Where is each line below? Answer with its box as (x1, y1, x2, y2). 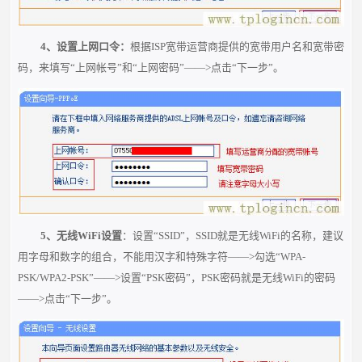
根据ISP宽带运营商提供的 (129, 40, 250, 53)
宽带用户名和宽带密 (249, 40, 344, 53)
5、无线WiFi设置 (40, 229, 122, 242)
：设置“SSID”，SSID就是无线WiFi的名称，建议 (121, 229, 343, 242)
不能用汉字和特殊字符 (123, 250, 229, 263)
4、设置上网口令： (40, 40, 130, 53)
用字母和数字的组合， (18, 250, 124, 263)
